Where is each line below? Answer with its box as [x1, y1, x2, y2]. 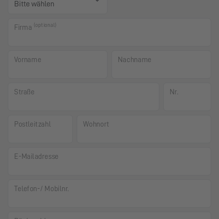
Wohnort [83, 120, 109, 128]
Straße [14, 88, 35, 96]
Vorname [14, 56, 42, 64]
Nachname [118, 56, 152, 64]
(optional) [34, 22, 57, 28]
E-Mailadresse [14, 153, 59, 160]
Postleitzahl [14, 120, 51, 128]
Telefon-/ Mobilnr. [14, 185, 69, 193]
